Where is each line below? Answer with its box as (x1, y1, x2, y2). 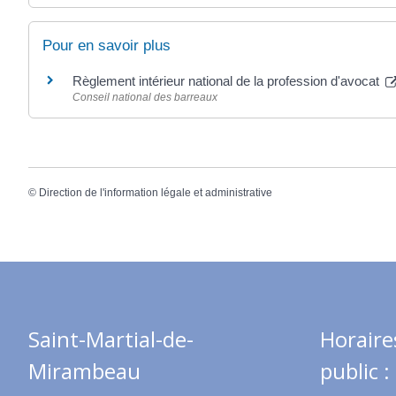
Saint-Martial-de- (28, 324, 194, 354)
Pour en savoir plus (42, 37, 171, 55)
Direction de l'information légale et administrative (39, 186, 272, 199)
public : (320, 355, 390, 385)
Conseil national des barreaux (72, 91, 217, 104)
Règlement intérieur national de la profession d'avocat (72, 73, 383, 89)
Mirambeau (28, 355, 141, 385)
